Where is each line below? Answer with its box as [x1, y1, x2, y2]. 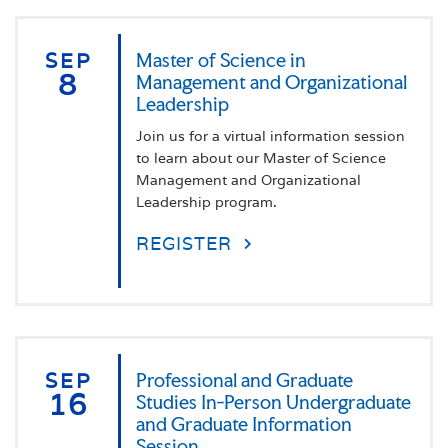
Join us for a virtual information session [136, 126, 405, 145]
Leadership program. [136, 192, 277, 211]
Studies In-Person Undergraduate [136, 389, 411, 414]
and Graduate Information [136, 411, 352, 436]
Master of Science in [136, 47, 306, 72]
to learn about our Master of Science [136, 148, 386, 167]
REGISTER [136, 231, 232, 255]
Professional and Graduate [136, 367, 353, 392]
